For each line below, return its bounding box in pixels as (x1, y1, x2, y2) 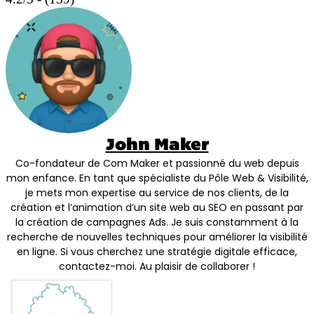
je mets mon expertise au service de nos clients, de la (25, 186, 289, 200)
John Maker (105, 137, 209, 155)
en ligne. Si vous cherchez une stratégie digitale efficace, (17, 245, 297, 259)
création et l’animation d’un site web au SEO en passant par (11, 200, 303, 215)
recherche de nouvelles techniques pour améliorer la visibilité (6, 230, 308, 245)
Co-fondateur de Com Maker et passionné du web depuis (15, 156, 299, 171)
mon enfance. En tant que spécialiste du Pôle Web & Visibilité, (6, 171, 308, 186)
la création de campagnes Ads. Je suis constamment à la (15, 215, 299, 230)
